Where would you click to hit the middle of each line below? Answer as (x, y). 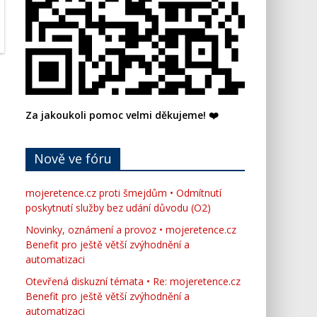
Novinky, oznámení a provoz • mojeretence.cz (131, 230)
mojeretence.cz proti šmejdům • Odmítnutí (123, 193)
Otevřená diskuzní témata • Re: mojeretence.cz (133, 281)
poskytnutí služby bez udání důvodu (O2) (118, 208)
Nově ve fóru (73, 158)
